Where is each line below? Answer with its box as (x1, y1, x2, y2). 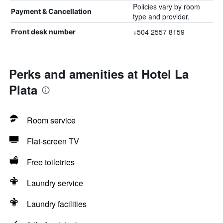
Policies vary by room (132, 1, 200, 11)
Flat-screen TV (27, 135, 79, 147)
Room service (27, 114, 76, 126)
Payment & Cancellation (11, 7, 92, 15)
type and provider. (132, 11, 190, 21)
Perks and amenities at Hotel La (9, 65, 189, 82)
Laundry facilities (27, 198, 87, 210)
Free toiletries (27, 156, 75, 168)
